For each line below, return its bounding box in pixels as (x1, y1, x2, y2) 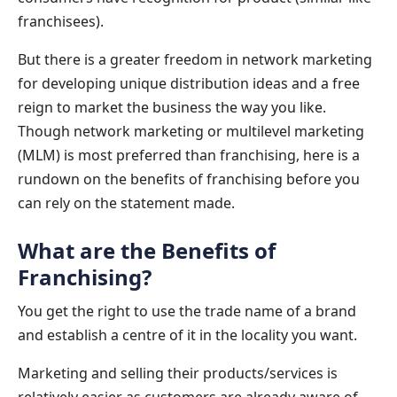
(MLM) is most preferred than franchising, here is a (18, 144, 360, 165)
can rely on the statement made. (18, 192, 235, 213)
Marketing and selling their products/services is (18, 362, 338, 383)
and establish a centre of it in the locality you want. (18, 324, 357, 345)
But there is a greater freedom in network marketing (18, 49, 372, 69)
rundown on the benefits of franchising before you (18, 168, 360, 189)
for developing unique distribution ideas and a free (18, 73, 360, 93)
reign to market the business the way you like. (18, 97, 326, 117)
